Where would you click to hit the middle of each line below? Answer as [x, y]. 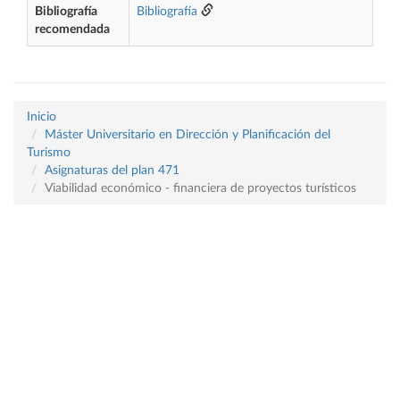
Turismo [49, 153]
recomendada [72, 29]
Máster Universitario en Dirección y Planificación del [187, 135]
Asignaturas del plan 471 [112, 171]
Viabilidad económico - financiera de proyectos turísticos [200, 188]
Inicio [42, 117]
